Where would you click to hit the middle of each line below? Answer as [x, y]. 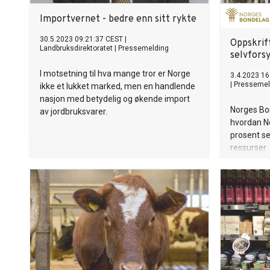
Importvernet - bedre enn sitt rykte [118, 19]
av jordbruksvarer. [74, 111]
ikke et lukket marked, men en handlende [118, 86]
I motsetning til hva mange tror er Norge [115, 74]
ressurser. [249, 148]
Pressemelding [143, 48]
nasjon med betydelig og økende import [115, 99]
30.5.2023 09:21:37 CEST [81, 39]
